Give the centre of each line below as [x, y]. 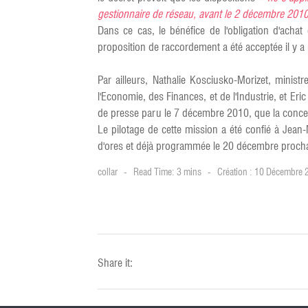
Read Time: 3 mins [167, 172]
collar [108, 172]
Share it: [115, 263]
